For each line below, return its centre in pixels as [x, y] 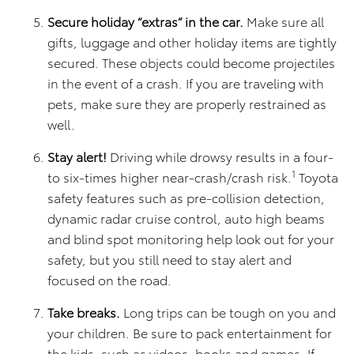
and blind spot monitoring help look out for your [191, 239]
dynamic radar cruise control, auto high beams [186, 218]
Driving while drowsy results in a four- [220, 156]
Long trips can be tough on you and [228, 312]
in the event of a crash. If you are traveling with [186, 83]
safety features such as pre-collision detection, [186, 198]
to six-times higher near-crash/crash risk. [169, 177]
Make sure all [284, 21]
